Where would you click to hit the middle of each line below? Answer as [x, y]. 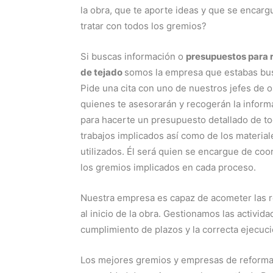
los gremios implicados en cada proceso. [168, 167]
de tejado [102, 72]
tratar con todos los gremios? [144, 26]
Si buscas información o [133, 56]
